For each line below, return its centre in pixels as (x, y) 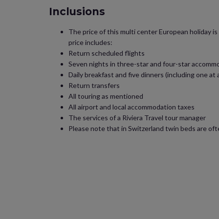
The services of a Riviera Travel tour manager (137, 118)
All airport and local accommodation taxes (131, 107)
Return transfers (94, 85)
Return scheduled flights (107, 53)
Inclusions (77, 11)
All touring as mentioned (106, 96)
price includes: (91, 42)
